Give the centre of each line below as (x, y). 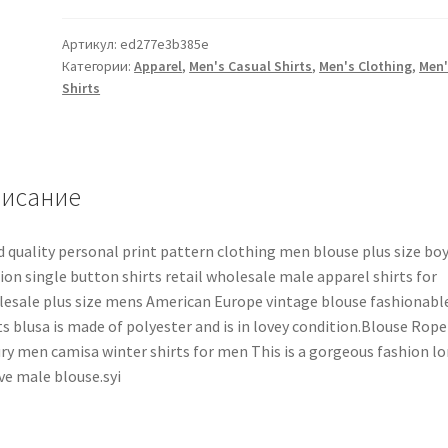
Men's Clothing (366, 65)
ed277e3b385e (165, 43)
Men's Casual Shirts (251, 65)
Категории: (98, 65)
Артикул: (91, 43)
